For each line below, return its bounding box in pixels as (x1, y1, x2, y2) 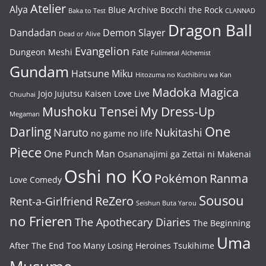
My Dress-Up (140, 103, 215, 120)
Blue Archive (108, 4, 158, 15)
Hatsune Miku (71, 67, 133, 80)
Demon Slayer (103, 26, 166, 39)
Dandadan (9, 26, 56, 39)
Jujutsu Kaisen (55, 88, 112, 99)
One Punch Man (44, 147, 115, 160)
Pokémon (154, 170, 207, 186)
